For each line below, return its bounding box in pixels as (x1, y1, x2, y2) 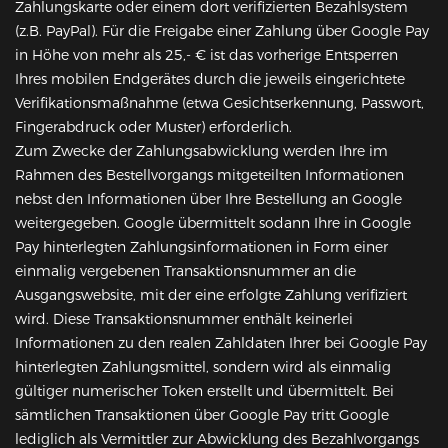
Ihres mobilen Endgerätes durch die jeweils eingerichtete (15, 70, 405, 89)
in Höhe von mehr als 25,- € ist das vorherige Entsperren (15, 46, 398, 65)
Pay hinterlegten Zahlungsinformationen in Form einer (15, 238, 388, 257)
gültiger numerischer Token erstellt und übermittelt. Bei (15, 382, 394, 401)
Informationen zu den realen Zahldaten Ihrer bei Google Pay (15, 334, 427, 353)
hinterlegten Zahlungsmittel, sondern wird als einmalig (15, 358, 391, 377)
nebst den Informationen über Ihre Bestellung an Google (15, 190, 402, 209)
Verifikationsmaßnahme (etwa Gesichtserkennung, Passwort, (15, 94, 424, 113)
